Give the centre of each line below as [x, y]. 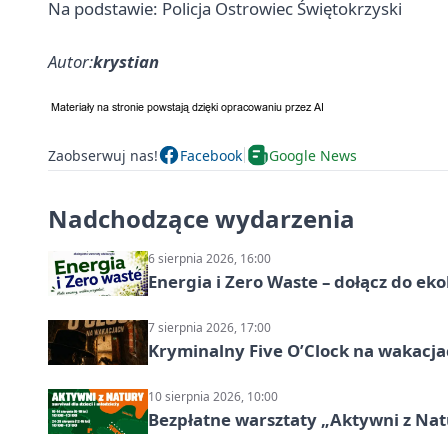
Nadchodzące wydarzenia [201, 219]
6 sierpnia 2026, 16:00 [209, 259]
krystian [126, 62]
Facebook [211, 155]
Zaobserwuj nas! [103, 155]
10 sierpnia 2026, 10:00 [213, 397]
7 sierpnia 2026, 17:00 [209, 328]
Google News [313, 155]
